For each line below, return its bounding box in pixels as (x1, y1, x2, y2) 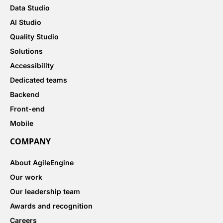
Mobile (10, 119, 33, 128)
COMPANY (10, 136, 51, 147)
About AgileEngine (10, 158, 74, 167)
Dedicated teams (10, 76, 67, 85)
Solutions (10, 47, 43, 56)
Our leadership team (10, 187, 80, 196)
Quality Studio (10, 32, 59, 41)
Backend (10, 90, 39, 99)
